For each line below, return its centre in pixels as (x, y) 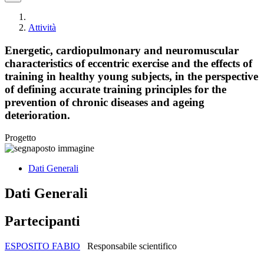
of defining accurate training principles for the (115, 89)
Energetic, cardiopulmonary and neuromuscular (122, 50)
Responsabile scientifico (132, 246)
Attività (42, 27)
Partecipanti (42, 221)
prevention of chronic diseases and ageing (105, 102)
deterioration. (37, 115)
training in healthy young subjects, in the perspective (131, 76)
